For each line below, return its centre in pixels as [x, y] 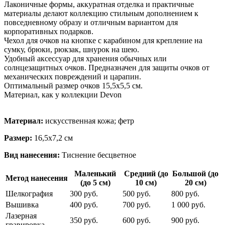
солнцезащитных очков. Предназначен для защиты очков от [107, 68]
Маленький [95, 174]
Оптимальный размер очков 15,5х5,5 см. [73, 86]
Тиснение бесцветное [99, 155]
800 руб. [185, 194]
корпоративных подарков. [49, 32]
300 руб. [84, 194]
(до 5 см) [95, 183]
